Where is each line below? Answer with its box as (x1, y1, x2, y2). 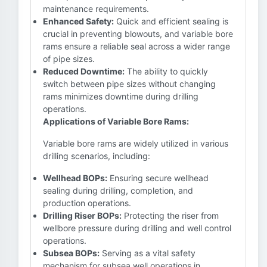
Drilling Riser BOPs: (43, 210, 122, 221)
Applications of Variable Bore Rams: (43, 116, 189, 126)
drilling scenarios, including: (43, 151, 150, 161)
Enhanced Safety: (43, 16, 114, 26)
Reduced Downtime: (43, 66, 125, 76)
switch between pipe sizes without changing (43, 79, 216, 89)
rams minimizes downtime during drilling (43, 91, 198, 101)
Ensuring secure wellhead (107, 173, 209, 183)
